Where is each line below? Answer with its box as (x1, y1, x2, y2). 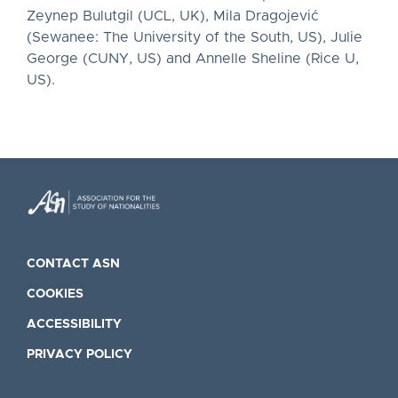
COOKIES (27, 288, 84, 300)
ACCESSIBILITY (27, 318, 122, 330)
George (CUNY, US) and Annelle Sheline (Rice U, (27, 52, 359, 66)
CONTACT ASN (27, 258, 120, 270)
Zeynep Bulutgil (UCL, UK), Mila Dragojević (27, 9, 319, 23)
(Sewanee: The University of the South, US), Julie (27, 30, 362, 44)
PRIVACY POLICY (27, 348, 132, 361)
